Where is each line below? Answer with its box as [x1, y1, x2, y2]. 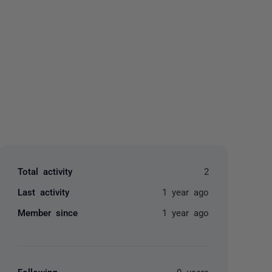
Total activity [18, 166, 73, 175]
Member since [18, 208, 78, 217]
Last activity [18, 187, 70, 196]
